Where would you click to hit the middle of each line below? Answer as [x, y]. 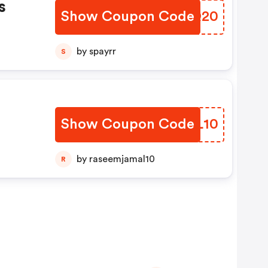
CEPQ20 [190, 17]
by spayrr [102, 52]
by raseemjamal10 [122, 159]
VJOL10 [192, 125]
